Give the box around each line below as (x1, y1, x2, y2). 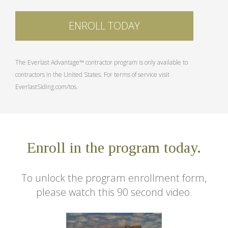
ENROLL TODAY (69, 18, 140, 33)
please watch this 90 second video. (36, 185, 192, 199)
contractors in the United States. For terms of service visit (15, 70, 169, 79)
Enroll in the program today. (27, 138, 201, 156)
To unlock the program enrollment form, (21, 170, 207, 185)
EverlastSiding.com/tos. (15, 82, 78, 91)
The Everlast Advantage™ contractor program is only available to (15, 58, 188, 67)
